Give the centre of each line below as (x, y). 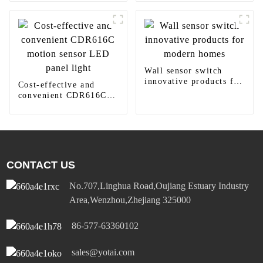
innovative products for (193, 82)
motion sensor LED (58, 106)
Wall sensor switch (183, 71)
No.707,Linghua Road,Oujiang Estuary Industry (159, 186)
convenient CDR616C (62, 96)
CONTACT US (41, 165)
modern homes (174, 92)
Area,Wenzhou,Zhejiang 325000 (130, 200)
